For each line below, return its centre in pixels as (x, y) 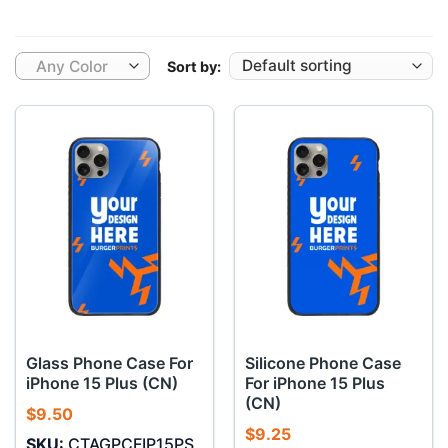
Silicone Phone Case (322, 363)
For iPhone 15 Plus (314, 383)
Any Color (71, 67)
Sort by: (193, 66)
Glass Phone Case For (109, 363)
